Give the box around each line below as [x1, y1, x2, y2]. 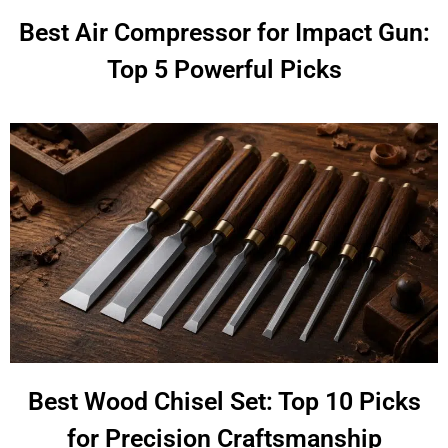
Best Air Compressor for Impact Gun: [18, 17, 430, 47]
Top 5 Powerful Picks [106, 54, 342, 84]
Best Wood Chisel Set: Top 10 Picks [27, 387, 421, 417]
